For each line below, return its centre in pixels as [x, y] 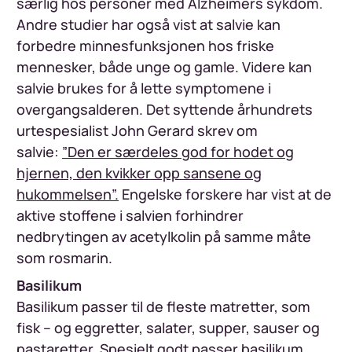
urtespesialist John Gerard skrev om [137, 130]
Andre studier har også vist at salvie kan [148, 24]
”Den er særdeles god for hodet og [178, 152]
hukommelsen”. [68, 194]
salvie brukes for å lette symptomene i [144, 88]
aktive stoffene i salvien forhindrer [130, 215]
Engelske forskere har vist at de [225, 194]
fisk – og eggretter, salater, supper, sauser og [168, 328]
